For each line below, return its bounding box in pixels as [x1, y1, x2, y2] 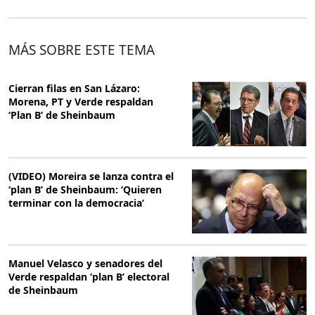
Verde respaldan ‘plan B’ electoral [8, 269, 169, 283]
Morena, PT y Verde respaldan [8, 95, 153, 109]
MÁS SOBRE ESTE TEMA [8, 41, 155, 60]
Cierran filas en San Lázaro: [8, 82, 140, 96]
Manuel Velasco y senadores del [8, 256, 162, 270]
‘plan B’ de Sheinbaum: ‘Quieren [8, 182, 162, 196]
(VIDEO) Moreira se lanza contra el [8, 169, 174, 183]
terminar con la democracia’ [8, 195, 144, 210]
